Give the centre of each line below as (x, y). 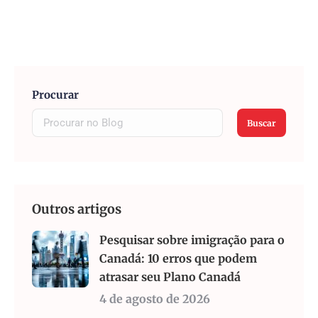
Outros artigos (77, 209)
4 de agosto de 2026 (155, 299)
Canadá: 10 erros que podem (178, 259)
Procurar (55, 95)
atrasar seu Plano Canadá (170, 277)
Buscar (262, 123)
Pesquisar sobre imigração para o (192, 240)
